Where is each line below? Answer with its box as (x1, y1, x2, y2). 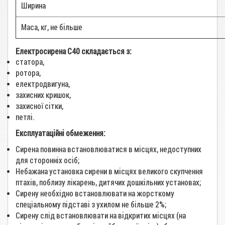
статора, (16, 57, 44, 67)
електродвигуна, (16, 79, 70, 89)
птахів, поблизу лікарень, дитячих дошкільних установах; (16, 178, 201, 187)
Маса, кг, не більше (21, 23, 82, 32)
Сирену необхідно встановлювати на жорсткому (16, 189, 174, 198)
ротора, (16, 68, 41, 78)
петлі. (16, 113, 35, 122)
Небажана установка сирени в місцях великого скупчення (16, 167, 203, 176)
